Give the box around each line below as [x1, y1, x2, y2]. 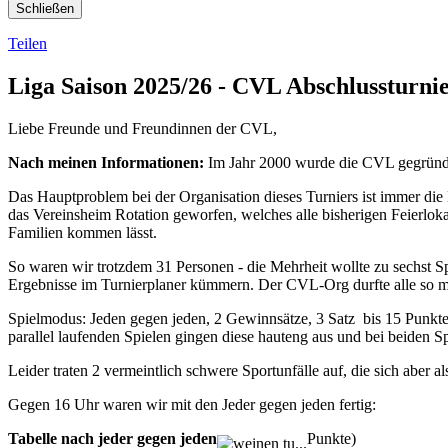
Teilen [8, 35, 47, 53]
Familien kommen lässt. [8, 223, 161, 241]
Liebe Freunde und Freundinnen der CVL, [8, 119, 277, 137]
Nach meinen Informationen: [8, 153, 204, 171]
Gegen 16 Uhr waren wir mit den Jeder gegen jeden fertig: [8, 395, 380, 413]
